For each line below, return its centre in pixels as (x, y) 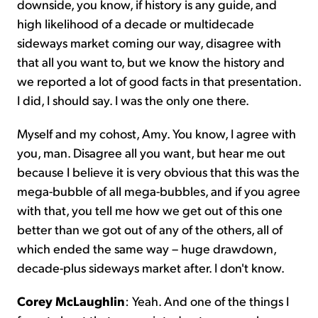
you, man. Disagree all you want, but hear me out (151, 152)
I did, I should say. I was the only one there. (133, 99)
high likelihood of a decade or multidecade (136, 23)
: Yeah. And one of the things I (207, 300)
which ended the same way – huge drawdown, (147, 248)
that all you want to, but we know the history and (151, 61)
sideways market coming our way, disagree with (149, 42)
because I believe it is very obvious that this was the (158, 171)
